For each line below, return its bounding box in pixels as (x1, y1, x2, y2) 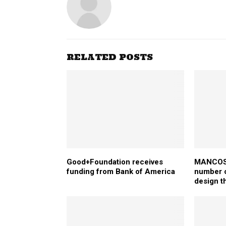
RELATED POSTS (67, 51, 153, 62)
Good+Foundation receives (67, 157, 163, 167)
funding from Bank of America (67, 167, 175, 177)
